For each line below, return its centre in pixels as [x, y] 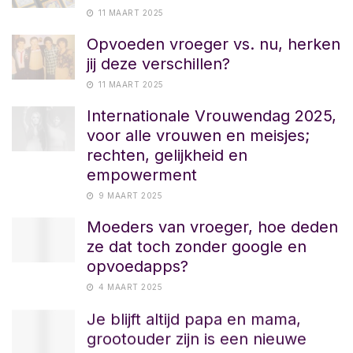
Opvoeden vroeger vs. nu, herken [214, 44]
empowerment [142, 175]
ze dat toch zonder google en [197, 246]
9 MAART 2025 [129, 195]
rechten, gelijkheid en [167, 155]
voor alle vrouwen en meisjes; [198, 135]
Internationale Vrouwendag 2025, [212, 115]
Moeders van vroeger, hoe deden [212, 227]
